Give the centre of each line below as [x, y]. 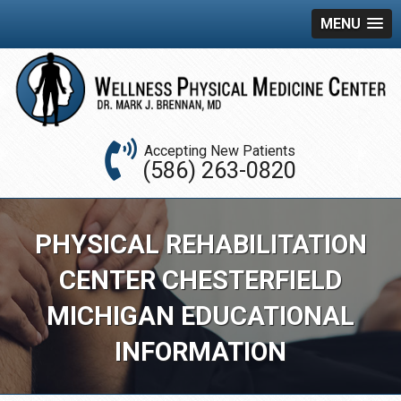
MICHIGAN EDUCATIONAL [200, 316]
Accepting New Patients [219, 151]
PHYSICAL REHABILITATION [200, 245]
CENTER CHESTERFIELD [200, 281]
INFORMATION [200, 352]
